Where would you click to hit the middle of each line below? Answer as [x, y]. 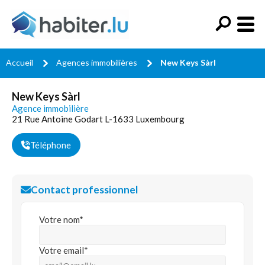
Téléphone [51, 145]
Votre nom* [61, 219]
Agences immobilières [97, 62]
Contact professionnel [84, 190]
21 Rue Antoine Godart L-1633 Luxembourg [98, 119]
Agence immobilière [50, 108]
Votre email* [64, 250]
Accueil [20, 62]
